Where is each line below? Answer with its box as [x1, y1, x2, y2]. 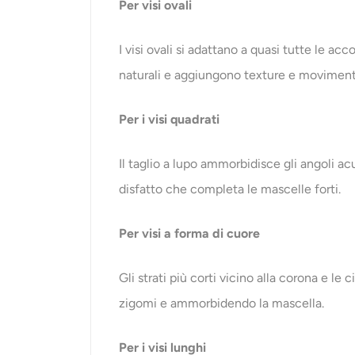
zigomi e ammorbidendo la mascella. [119, 296, 325, 311]
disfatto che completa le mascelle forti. [119, 181, 342, 197]
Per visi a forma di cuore [119, 226, 261, 242]
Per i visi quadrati [119, 112, 220, 128]
